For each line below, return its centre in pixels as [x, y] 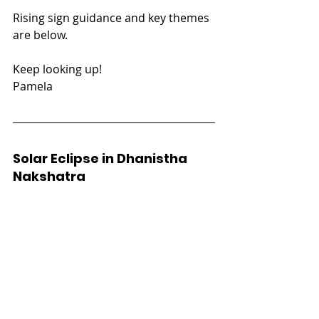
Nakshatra [49, 176]
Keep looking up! [57, 69]
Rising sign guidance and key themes [113, 17]
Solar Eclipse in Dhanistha [101, 158]
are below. [40, 35]
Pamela [33, 86]
